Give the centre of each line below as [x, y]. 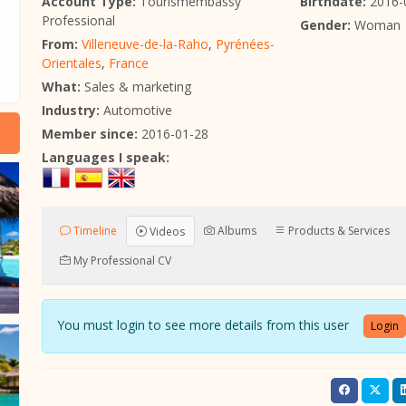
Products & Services [338, 230]
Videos [166, 231]
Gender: [325, 25]
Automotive [136, 110]
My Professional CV [121, 260]
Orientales [72, 63]
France [129, 63]
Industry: [71, 110]
